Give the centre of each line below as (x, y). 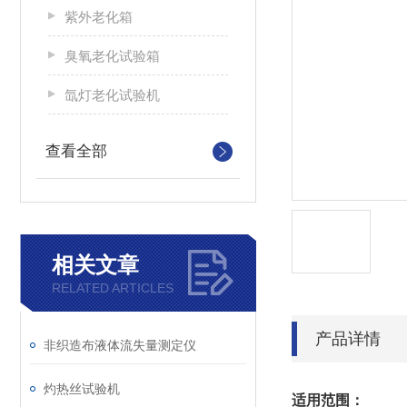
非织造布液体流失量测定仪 (120, 345)
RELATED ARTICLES (113, 288)
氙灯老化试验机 (112, 95)
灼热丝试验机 (82, 389)
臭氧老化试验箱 (112, 56)
